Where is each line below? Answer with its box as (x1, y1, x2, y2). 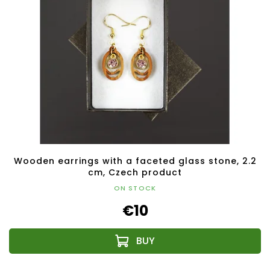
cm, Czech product (88, 166, 182, 178)
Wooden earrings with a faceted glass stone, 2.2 (13, 154, 257, 167)
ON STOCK (113, 183, 157, 193)
